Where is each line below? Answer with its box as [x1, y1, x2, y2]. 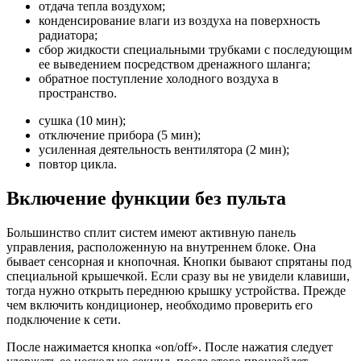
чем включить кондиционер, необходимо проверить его [6, 298, 313, 313]
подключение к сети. [6, 313, 121, 327]
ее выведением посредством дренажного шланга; [39, 57, 310, 72]
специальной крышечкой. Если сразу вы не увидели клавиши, [6, 269, 350, 284]
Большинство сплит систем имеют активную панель [6, 226, 296, 240]
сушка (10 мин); [39, 114, 126, 128]
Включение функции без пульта [6, 188, 286, 210]
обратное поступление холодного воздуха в [39, 72, 279, 86]
